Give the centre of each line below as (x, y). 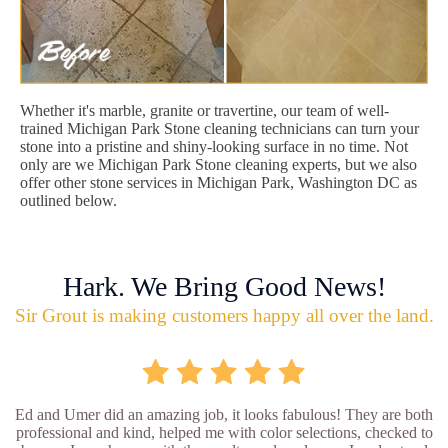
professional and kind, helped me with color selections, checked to (224, 432)
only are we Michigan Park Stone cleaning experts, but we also (218, 164)
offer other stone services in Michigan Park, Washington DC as (218, 182)
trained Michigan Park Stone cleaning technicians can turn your (219, 128)
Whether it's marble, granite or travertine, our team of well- (204, 110)
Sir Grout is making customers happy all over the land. (224, 315)
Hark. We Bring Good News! (224, 286)
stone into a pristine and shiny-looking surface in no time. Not (214, 146)
